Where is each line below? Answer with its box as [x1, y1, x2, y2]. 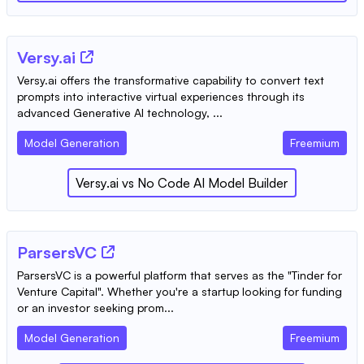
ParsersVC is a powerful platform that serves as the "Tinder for [17, 267, 342, 282]
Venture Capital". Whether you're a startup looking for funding [17, 284, 342, 298]
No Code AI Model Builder [137, 174, 288, 191]
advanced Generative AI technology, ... [17, 105, 223, 119]
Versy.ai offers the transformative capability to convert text [17, 72, 324, 87]
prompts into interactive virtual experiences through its [17, 89, 305, 103]
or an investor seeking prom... [17, 300, 174, 314]
